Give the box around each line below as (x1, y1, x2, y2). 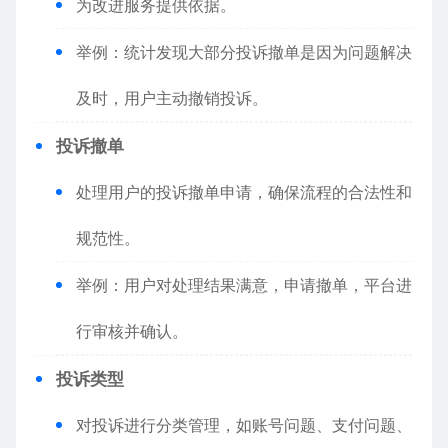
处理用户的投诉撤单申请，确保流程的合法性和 (76, 182, 412, 202)
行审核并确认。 (76, 321, 188, 341)
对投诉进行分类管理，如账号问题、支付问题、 (76, 415, 412, 435)
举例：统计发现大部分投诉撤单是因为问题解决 (76, 42, 412, 62)
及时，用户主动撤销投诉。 (76, 88, 268, 108)
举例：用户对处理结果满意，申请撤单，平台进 (76, 275, 412, 295)
